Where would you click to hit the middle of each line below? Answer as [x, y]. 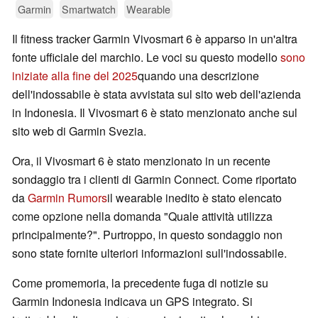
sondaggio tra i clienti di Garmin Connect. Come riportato [154, 180]
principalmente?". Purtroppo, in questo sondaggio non [147, 235]
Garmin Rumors [67, 198]
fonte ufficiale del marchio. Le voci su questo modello [146, 57]
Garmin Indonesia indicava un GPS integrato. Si [132, 302]
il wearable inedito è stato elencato [194, 198]
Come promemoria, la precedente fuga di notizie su [140, 283]
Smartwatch [89, 9]
